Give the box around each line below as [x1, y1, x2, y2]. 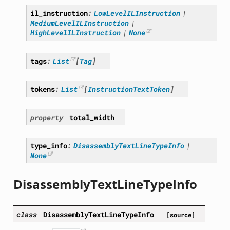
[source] [166, 211, 195, 219]
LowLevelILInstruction [93, 8, 180, 18]
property [30, 112, 63, 123]
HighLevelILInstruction [30, 28, 121, 38]
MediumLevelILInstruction [30, 18, 129, 28]
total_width [69, 112, 114, 123]
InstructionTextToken [88, 84, 170, 94]
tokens [30, 84, 55, 94]
